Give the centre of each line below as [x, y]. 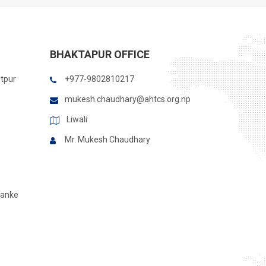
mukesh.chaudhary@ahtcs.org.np [127, 99]
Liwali [76, 119]
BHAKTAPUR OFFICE [99, 54]
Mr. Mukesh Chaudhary [107, 140]
